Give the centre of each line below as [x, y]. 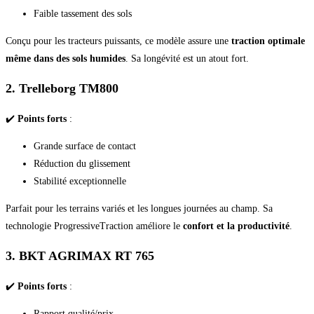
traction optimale [268, 41]
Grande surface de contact [85, 146]
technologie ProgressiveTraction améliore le [94, 226]
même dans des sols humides [66, 58]
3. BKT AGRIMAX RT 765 [80, 255]
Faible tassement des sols [83, 13]
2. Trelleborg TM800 [62, 88]
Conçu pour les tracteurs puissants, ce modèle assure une [118, 41]
